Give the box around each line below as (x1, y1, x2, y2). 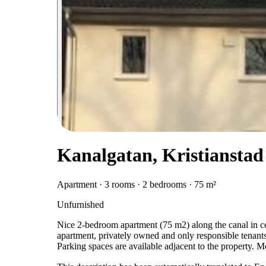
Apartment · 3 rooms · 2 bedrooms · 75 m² (57, 179, 216, 189)
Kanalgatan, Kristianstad (57, 144, 264, 166)
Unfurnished (57, 199, 104, 210)
